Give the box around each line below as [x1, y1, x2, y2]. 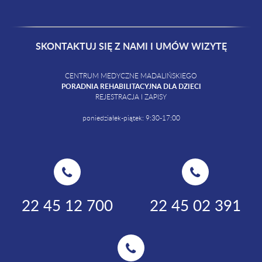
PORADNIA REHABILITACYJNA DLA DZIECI [61, 81, 201, 91]
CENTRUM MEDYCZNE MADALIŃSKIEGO [65, 72, 197, 80]
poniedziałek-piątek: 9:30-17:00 [82, 114, 180, 122]
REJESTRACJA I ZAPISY [95, 93, 167, 101]
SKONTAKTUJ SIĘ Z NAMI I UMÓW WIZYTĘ [35, 39, 227, 53]
